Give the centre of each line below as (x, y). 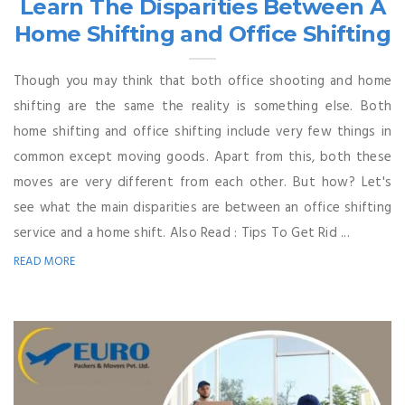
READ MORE (45, 261)
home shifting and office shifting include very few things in (202, 132)
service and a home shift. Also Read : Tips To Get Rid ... (182, 233)
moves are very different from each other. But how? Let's (202, 182)
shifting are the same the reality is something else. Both (202, 106)
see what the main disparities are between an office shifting (202, 207)
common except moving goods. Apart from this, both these (202, 157)
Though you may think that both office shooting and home (202, 81)
